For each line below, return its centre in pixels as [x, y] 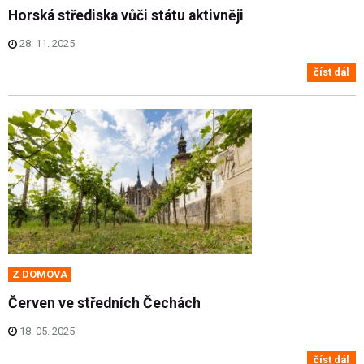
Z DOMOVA [40, 274]
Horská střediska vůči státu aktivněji [126, 15]
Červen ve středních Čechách [104, 303]
